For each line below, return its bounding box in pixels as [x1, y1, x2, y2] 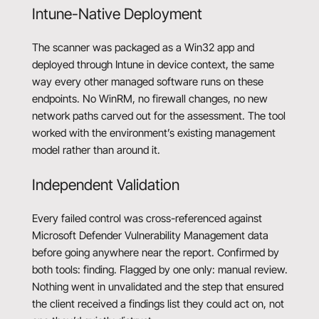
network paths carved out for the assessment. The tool [32, 109, 286, 123]
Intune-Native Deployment [32, 4, 202, 23]
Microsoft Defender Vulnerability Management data [32, 229, 268, 243]
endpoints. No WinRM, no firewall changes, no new [32, 92, 268, 106]
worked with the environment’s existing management [32, 126, 276, 140]
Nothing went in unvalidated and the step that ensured [32, 280, 283, 294]
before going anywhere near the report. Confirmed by [32, 246, 279, 260]
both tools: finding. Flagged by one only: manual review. [32, 263, 288, 277]
